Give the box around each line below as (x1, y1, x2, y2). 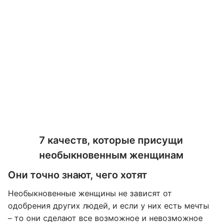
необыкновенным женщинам (39, 149, 183, 161)
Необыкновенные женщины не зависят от (8, 188, 172, 198)
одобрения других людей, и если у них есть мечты (8, 201, 209, 211)
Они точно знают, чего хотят (8, 169, 147, 181)
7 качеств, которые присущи (39, 134, 183, 146)
